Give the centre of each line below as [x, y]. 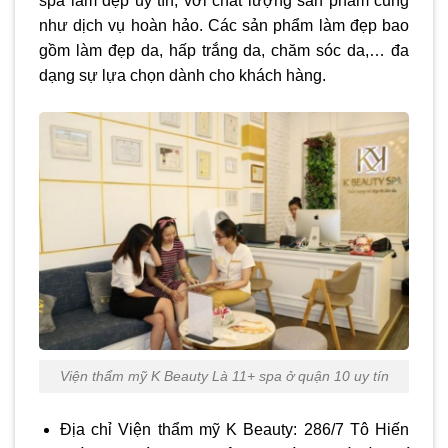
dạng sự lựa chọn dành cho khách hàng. [182, 76]
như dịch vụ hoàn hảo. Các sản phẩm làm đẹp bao [224, 26]
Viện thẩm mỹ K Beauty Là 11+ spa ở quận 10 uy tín [224, 376]
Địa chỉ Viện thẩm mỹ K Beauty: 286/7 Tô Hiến [234, 429]
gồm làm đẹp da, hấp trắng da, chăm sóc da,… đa [224, 51]
